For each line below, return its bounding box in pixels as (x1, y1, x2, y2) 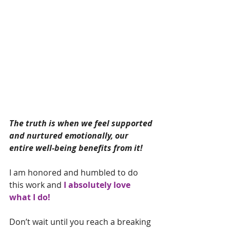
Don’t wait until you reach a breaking (9, 216, 153, 227)
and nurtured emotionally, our (9, 129, 130, 141)
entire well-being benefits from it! (9, 142, 145, 154)
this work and (9, 179, 64, 190)
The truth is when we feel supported (9, 117, 155, 129)
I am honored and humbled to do (9, 166, 140, 178)
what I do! (9, 191, 50, 203)
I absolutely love (64, 179, 132, 190)
